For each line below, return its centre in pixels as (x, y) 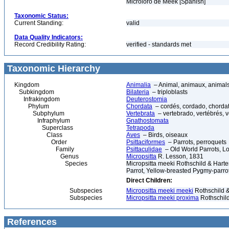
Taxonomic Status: (41, 16)
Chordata (139, 106)
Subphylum (39, 113)
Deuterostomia (147, 99)
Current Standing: (39, 23)
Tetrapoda (140, 128)
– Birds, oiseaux (164, 135)
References (31, 222)
